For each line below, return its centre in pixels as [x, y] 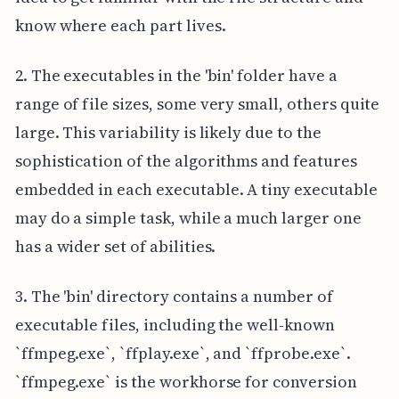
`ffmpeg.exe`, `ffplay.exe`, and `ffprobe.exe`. [183, 354]
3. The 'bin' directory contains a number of [174, 297]
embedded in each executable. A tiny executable [196, 190]
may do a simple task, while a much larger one [188, 218]
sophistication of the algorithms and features [186, 161]
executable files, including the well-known [175, 325]
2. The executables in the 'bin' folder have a [176, 76]
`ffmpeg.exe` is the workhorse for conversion [186, 382]
